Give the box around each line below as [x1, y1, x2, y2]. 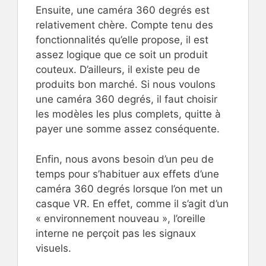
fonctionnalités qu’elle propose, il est [36, 34, 208, 46]
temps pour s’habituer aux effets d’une [36, 167, 219, 180]
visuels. [36, 242, 71, 254]
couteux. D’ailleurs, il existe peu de [36, 64, 200, 76]
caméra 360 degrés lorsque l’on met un [36, 182, 223, 195]
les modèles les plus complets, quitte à [36, 108, 221, 121]
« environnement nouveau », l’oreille [36, 212, 205, 224]
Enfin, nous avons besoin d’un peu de [36, 153, 214, 165]
